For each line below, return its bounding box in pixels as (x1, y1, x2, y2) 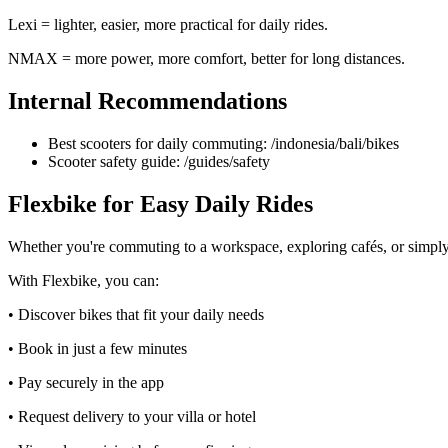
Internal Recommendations (8, 88, 287, 115)
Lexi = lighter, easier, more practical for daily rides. (8, 16, 328, 34)
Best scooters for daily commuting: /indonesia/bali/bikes (48, 135, 399, 153)
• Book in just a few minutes (8, 340, 187, 357)
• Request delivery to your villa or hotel (8, 408, 256, 425)
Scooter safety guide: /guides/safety (48, 153, 270, 171)
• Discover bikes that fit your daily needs (8, 306, 264, 323)
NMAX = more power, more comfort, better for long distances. (8, 50, 405, 68)
